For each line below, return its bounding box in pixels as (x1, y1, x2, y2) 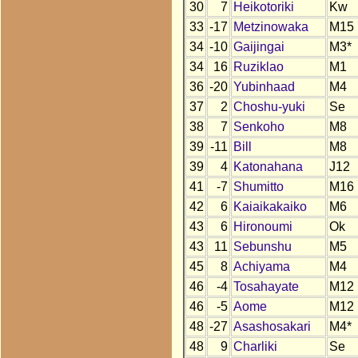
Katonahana (233, 160, 303, 174)
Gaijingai (233, 40, 284, 54)
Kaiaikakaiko (233, 200, 307, 214)
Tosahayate (233, 280, 299, 294)
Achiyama (233, 260, 290, 274)
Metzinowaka (233, 20, 308, 34)
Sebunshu (233, 240, 292, 254)
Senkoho (233, 120, 284, 134)
